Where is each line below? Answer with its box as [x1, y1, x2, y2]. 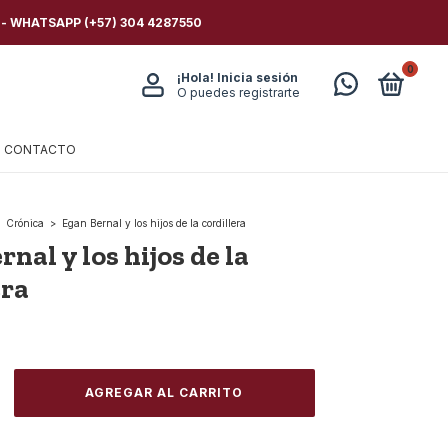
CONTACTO [4, 142, 76, 157]
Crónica [6, 217, 44, 229]
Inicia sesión [216, 70, 298, 85]
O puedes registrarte [176, 85, 300, 100]
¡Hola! [176, 70, 217, 85]
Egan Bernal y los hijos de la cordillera [62, 217, 246, 229]
